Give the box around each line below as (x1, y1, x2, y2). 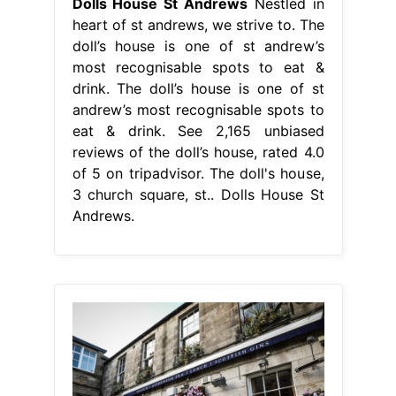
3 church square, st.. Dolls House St (72, 185, 324, 203)
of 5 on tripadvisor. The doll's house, (72, 164, 324, 182)
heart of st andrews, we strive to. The (72, 15, 324, 34)
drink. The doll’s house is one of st (72, 79, 324, 97)
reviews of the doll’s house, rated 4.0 (72, 142, 324, 161)
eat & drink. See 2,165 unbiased (72, 121, 324, 140)
